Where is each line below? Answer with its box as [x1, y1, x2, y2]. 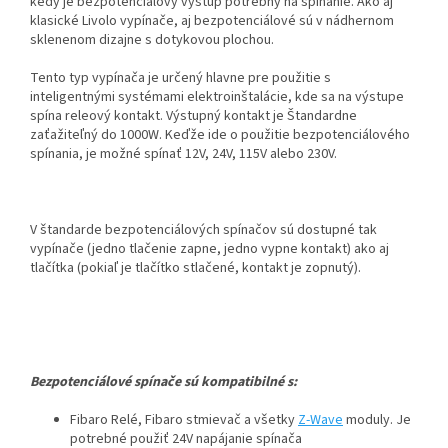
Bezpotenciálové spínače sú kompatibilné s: [30, 372, 297, 393]
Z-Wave [298, 410, 343, 431]
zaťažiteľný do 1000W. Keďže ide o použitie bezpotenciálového [30, 125, 410, 146]
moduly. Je [343, 410, 411, 431]
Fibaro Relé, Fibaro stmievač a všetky [70, 410, 298, 431]
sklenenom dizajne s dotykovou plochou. [30, 30, 277, 51]
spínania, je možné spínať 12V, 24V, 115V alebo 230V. [30, 144, 340, 165]
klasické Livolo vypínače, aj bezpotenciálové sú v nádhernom [30, 11, 394, 32]
